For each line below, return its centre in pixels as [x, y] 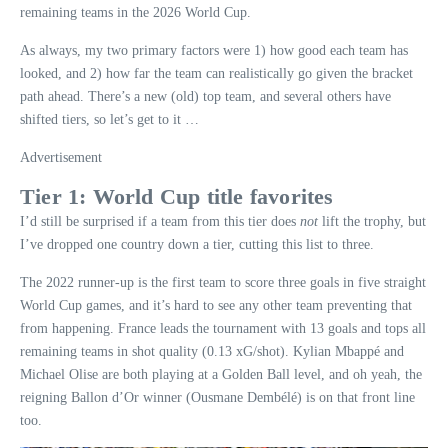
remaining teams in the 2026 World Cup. [135, 12]
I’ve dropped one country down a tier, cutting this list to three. [197, 244]
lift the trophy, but [372, 221]
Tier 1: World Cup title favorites [177, 196]
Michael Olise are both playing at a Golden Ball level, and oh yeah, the [221, 374]
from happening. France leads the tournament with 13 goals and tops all [223, 328]
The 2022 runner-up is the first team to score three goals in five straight [223, 282]
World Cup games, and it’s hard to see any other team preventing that [216, 305]
